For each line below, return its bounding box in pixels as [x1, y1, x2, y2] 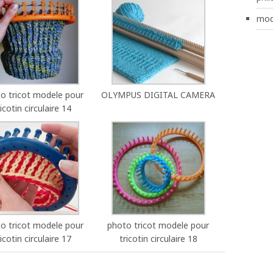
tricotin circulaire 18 [119, 233, 197, 244]
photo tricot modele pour [107, 219, 210, 231]
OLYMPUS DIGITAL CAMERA [101, 89, 216, 101]
